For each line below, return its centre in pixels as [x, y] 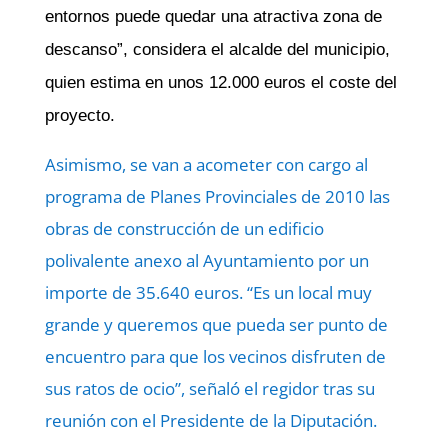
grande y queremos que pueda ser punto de [216, 324]
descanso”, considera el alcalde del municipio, [217, 49]
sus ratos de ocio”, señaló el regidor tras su [209, 388]
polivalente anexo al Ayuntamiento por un [206, 260]
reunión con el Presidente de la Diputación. [210, 420]
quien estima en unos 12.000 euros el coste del [220, 82]
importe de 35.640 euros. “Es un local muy [208, 292]
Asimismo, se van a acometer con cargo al [206, 164]
